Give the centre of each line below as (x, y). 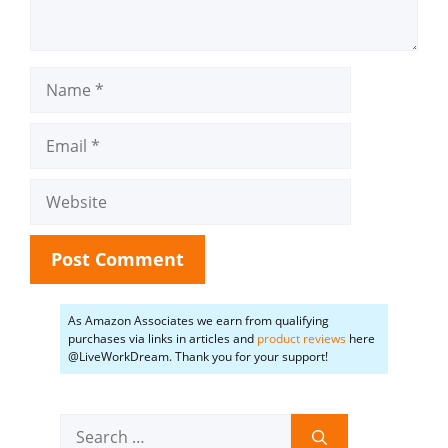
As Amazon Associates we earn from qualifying (198, 320)
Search (85, 424)
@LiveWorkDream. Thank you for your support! (198, 356)
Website (59, 189)
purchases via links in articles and (162, 338)
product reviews (301, 338)
